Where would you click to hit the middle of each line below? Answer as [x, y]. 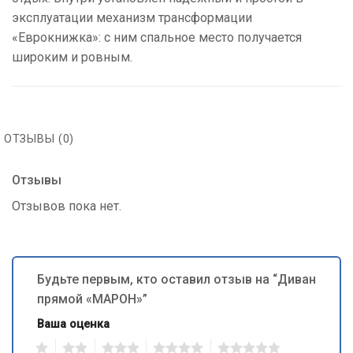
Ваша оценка [73, 324]
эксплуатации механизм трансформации [132, 17]
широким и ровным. [72, 57]
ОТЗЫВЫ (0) [39, 139]
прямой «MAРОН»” [94, 299]
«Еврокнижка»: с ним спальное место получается [157, 37]
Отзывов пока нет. [67, 206]
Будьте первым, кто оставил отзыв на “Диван [176, 279]
